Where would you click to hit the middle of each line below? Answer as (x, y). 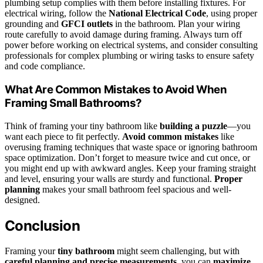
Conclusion (42, 225)
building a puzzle (193, 126)
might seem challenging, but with (177, 251)
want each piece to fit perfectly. (63, 136)
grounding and (33, 24)
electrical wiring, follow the (57, 14)
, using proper (232, 14)
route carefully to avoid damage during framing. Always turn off (123, 35)
